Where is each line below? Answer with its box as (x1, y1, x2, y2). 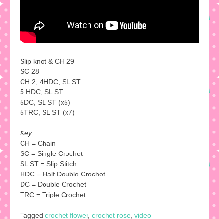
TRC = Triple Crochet (20, 190, 86, 198)
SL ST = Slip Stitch (20, 159, 77, 168)
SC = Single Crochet (20, 149, 83, 157)
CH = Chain (20, 139, 56, 147)
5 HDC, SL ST (20, 88, 63, 96)
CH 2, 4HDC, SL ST (20, 77, 81, 86)
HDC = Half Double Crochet (20, 170, 105, 178)
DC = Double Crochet (20, 180, 86, 188)
